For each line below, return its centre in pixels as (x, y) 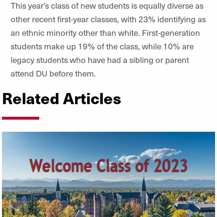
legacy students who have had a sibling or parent (100, 59)
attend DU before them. (53, 73)
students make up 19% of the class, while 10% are (102, 46)
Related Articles (62, 97)
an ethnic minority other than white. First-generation (105, 32)
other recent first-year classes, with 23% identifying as (108, 19)
